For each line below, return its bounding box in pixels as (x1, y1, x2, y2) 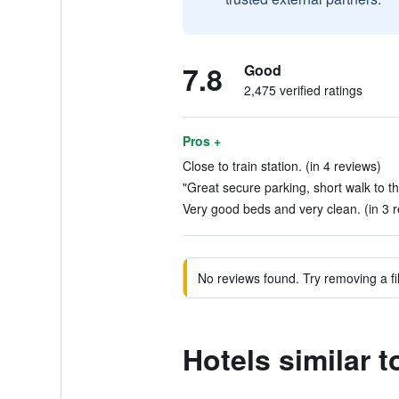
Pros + (182, 132, 221, 150)
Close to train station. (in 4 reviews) (182, 157, 381, 175)
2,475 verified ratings (243, 81, 362, 99)
